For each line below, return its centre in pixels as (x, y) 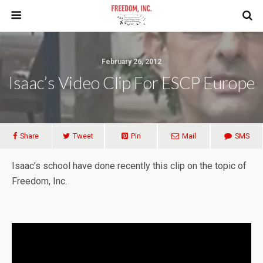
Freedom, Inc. (39, 181)
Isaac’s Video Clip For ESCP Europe (131, 83)
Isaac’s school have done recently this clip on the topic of (129, 166)
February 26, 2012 (131, 62)
